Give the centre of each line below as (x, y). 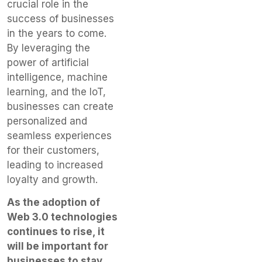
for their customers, (53, 150)
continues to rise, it (56, 231)
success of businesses (61, 18)
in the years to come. (57, 33)
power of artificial (48, 62)
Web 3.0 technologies (62, 217)
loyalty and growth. (52, 179)
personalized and (47, 121)
